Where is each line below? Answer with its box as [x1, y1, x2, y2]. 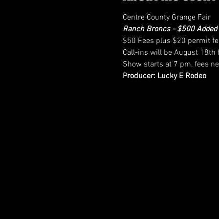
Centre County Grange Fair [122, 13, 211, 22]
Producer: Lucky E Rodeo [122, 71, 206, 81]
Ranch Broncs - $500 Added [122, 24, 217, 34]
